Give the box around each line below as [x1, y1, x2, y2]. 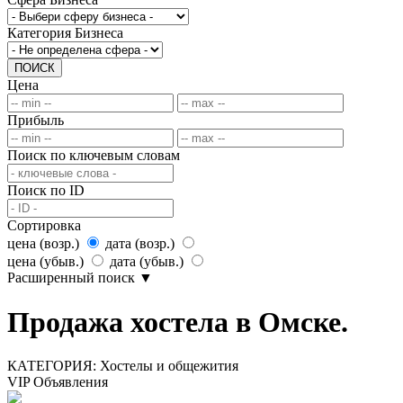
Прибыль [7, 112, 64, 129]
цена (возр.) [7, 236, 79, 252]
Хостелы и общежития [100, 357, 238, 373]
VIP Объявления [7, 373, 108, 390]
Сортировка [7, 218, 81, 234]
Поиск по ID [7, 183, 85, 199]
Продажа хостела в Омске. [7, 305, 348, 338]
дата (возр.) [105, 236, 175, 252]
